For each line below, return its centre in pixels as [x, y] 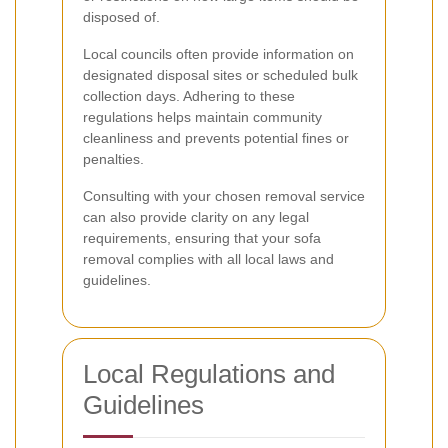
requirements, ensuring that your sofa [202, 237]
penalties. [113, 158]
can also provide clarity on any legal [196, 216]
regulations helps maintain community [202, 116]
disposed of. [121, 16]
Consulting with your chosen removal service [224, 195]
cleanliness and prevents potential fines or [216, 137]
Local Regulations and [209, 373]
